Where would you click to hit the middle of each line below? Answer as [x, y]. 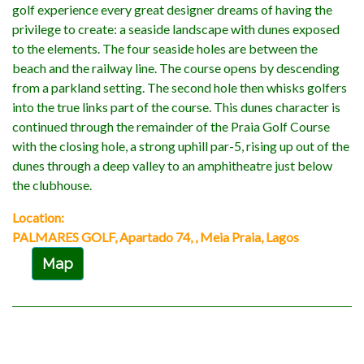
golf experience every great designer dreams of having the [172, 10]
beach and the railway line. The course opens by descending [176, 68]
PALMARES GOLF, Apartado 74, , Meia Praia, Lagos [156, 237]
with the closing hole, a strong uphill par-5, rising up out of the [181, 146]
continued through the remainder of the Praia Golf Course [171, 127]
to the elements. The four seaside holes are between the [165, 49]
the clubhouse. [52, 185]
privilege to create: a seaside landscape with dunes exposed [176, 29]
